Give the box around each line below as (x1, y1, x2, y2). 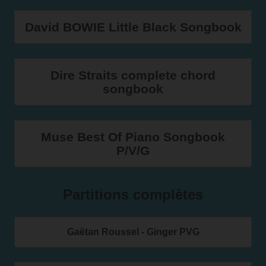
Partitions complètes (63, 186, 203, 202)
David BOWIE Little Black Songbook (24, 20, 242, 34)
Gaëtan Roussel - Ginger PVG (66, 227, 199, 237)
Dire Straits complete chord (50, 68, 216, 82)
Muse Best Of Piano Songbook (41, 130, 225, 144)
